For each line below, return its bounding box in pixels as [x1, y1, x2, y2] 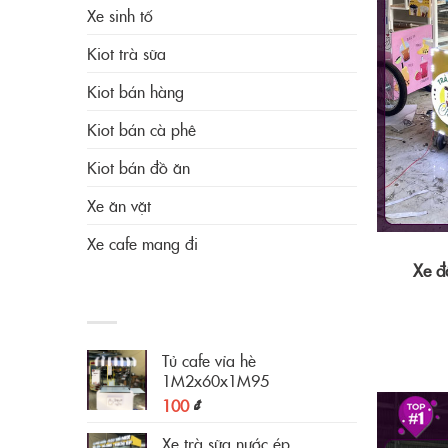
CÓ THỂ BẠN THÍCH [87, 285, 242, 308]
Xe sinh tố [87, 3, 153, 26]
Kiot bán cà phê [87, 117, 196, 140]
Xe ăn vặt [87, 193, 151, 216]
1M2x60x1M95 [162, 369, 269, 392]
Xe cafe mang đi [87, 231, 198, 254]
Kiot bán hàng [87, 79, 184, 102]
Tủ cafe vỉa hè [162, 349, 256, 372]
